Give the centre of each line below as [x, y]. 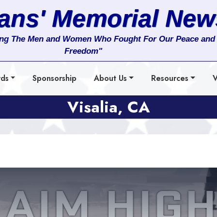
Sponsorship [55, 78]
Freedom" [83, 51]
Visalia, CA [108, 107]
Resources [170, 78]
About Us [111, 78]
